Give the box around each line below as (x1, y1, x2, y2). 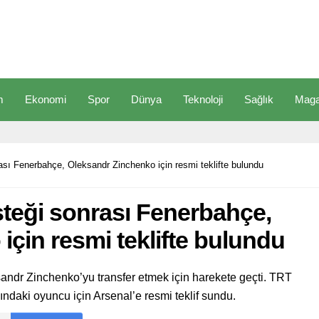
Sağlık (244, 93, 273, 105)
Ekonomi (25, 93, 66, 105)
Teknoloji (183, 93, 223, 105)
